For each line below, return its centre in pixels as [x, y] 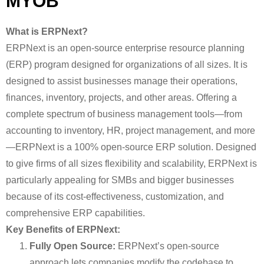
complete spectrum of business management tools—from [124, 114]
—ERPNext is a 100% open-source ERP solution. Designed [131, 147]
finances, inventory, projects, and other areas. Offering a [121, 98]
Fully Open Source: [72, 246]
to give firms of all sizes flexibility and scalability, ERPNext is [131, 164]
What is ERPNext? [47, 32]
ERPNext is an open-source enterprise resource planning [125, 48]
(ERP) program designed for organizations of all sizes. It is [127, 65]
